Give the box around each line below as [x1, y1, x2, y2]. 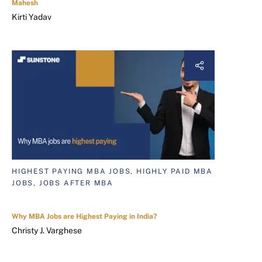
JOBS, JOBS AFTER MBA [12, 179, 114, 188]
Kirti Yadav [12, 12, 51, 22]
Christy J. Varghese [12, 226, 82, 236]
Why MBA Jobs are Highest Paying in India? [12, 212, 157, 221]
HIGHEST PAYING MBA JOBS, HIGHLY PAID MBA [12, 167, 213, 176]
